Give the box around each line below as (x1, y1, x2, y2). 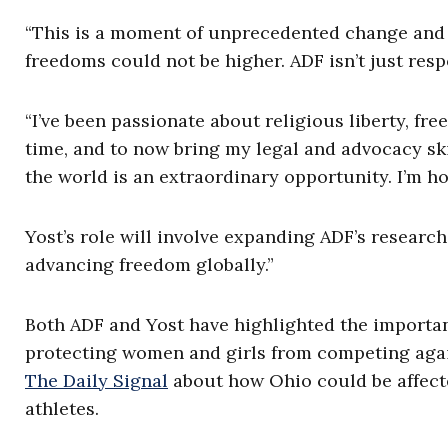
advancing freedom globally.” (25, 253, 274, 277)
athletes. (25, 397, 99, 421)
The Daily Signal (25, 369, 168, 393)
